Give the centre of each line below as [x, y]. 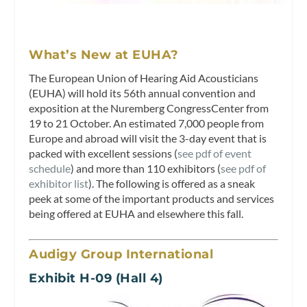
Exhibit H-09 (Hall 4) [96, 278]
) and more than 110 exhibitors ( [146, 169]
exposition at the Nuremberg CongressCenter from [149, 108]
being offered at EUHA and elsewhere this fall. [136, 214]
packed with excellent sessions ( [103, 153]
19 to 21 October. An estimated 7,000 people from [147, 123]
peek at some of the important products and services [152, 199]
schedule [50, 169]
